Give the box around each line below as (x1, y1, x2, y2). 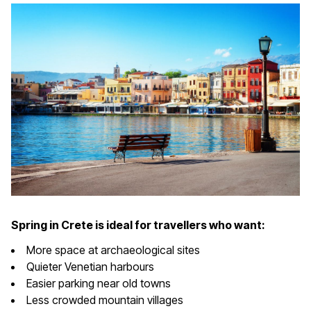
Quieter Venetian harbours (26, 260, 154, 274)
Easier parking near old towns (26, 276, 171, 291)
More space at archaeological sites (26, 243, 200, 258)
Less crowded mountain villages (26, 293, 183, 308)
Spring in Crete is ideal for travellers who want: (11, 218, 265, 233)
